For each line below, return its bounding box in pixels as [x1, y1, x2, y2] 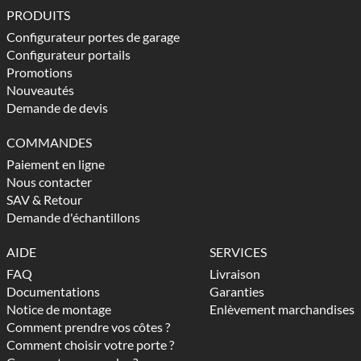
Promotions [6, 64, 73, 80]
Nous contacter [6, 173, 92, 189]
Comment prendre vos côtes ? [6, 318, 170, 334]
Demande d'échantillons [6, 209, 140, 225]
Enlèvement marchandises [210, 301, 355, 317]
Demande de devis [6, 99, 108, 115]
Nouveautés [6, 81, 74, 98]
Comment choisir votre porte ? [6, 336, 174, 352]
